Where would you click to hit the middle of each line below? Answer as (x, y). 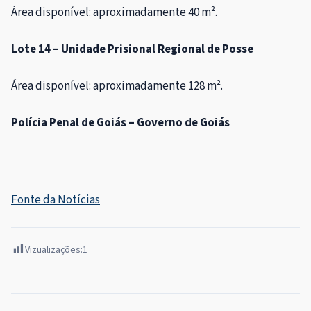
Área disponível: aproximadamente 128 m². (117, 86)
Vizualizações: (54, 250)
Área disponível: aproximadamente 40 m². (114, 13)
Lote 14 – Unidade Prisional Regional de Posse (132, 50)
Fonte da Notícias (56, 200)
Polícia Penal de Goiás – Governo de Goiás (120, 123)
